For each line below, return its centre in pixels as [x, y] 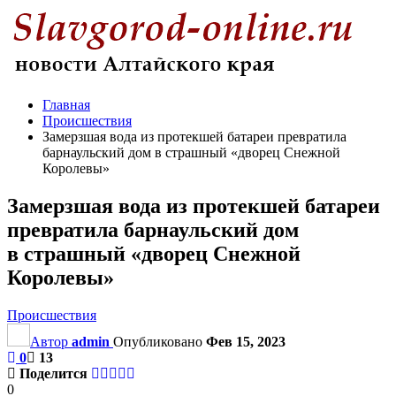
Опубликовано [160, 341]
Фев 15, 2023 [246, 341]
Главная [66, 105]
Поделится [53, 373]
